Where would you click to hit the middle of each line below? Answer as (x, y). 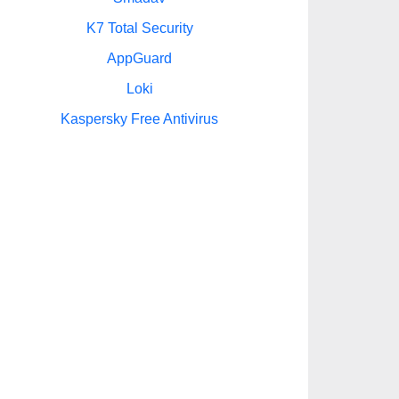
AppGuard (139, 58)
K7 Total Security (139, 28)
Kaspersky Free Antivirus (139, 119)
